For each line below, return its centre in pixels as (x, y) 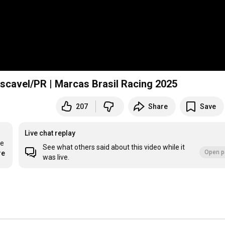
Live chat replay (50, 133)
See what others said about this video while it (114, 147)
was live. (56, 157)
